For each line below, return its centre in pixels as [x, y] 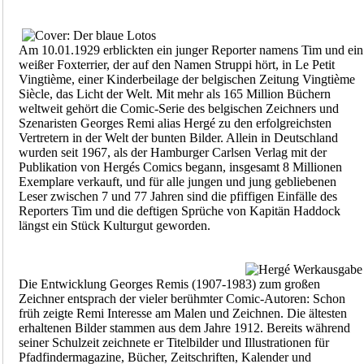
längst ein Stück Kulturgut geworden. [114, 226]
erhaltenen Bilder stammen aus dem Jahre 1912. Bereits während [184, 328]
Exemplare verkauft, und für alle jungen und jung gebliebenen [177, 182]
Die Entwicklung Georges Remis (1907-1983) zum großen [169, 284]
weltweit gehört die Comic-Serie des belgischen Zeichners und [178, 109]
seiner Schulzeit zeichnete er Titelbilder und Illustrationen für [173, 343]
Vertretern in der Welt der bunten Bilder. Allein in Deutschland [178, 138]
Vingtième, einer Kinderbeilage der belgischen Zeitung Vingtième [186, 80]
